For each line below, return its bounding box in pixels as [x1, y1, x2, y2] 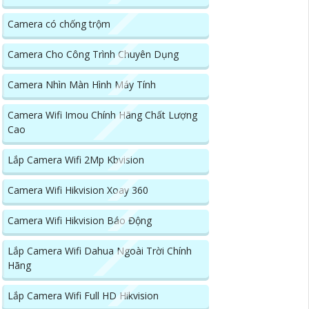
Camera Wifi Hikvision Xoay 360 [8, 183, 148, 197]
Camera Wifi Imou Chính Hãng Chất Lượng [8, 108, 197, 122]
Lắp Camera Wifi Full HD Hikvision [8, 289, 159, 303]
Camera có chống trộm [8, 17, 110, 31]
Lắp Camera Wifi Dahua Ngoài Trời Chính [8, 244, 192, 258]
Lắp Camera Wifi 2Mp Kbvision [8, 153, 144, 167]
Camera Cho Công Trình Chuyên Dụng [8, 48, 179, 61]
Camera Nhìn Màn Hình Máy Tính [8, 78, 156, 92]
